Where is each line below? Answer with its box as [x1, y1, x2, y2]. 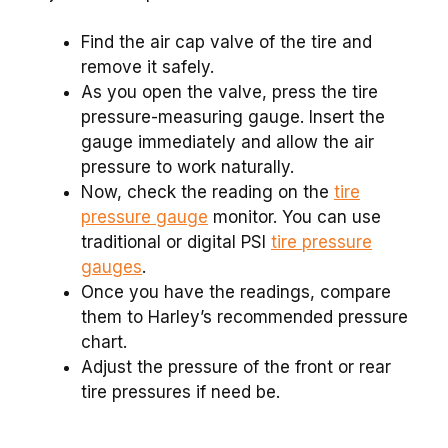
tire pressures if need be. [81, 382, 280, 403]
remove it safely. [81, 57, 214, 78]
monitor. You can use [208, 207, 381, 228]
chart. [81, 332, 127, 353]
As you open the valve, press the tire [81, 82, 378, 103]
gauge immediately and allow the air [81, 132, 374, 153]
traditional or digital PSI [81, 232, 271, 253]
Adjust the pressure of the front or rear [81, 357, 391, 378]
